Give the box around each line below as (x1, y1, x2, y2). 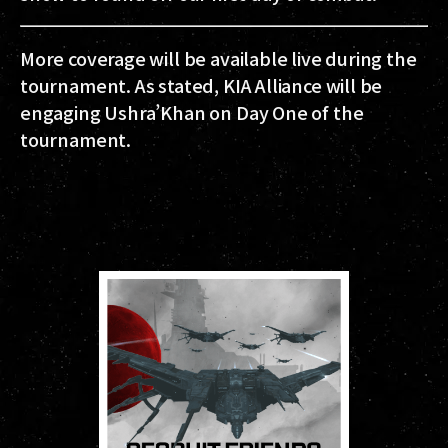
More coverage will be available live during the (20, 44, 417, 71)
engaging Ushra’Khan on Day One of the (20, 98, 364, 125)
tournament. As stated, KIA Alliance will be (20, 71, 383, 98)
